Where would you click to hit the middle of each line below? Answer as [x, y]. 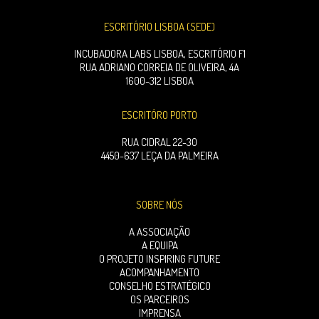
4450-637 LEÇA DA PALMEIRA [159, 156]
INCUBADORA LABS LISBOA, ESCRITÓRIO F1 [159, 54]
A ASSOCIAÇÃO [159, 232]
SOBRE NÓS [159, 205]
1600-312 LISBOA [159, 81]
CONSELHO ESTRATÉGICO [159, 286]
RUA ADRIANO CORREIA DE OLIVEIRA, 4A [159, 67]
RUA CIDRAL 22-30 [159, 142]
